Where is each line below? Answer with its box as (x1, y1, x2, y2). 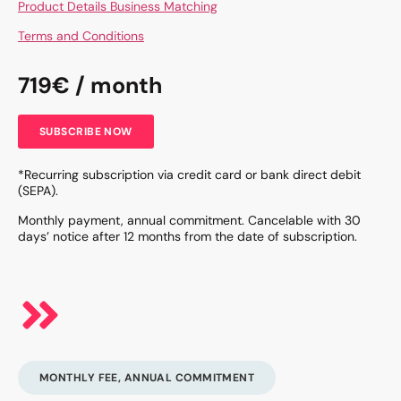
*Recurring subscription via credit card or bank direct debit (18, 166, 361, 183)
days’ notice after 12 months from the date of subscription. (18, 227, 357, 244)
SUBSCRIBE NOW (39, 124, 132, 140)
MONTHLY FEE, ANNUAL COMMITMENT (39, 370, 255, 385)
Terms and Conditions (18, 27, 144, 44)
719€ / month (18, 71, 162, 101)
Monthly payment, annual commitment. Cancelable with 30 (18, 211, 361, 228)
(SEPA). (18, 183, 58, 200)
